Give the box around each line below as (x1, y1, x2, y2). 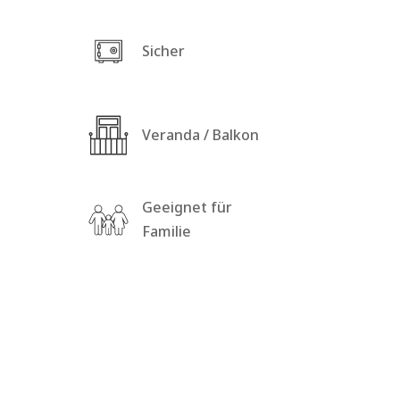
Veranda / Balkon (142, 125, 260, 146)
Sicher (142, 40, 186, 61)
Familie (142, 221, 192, 242)
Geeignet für (142, 197, 233, 218)
